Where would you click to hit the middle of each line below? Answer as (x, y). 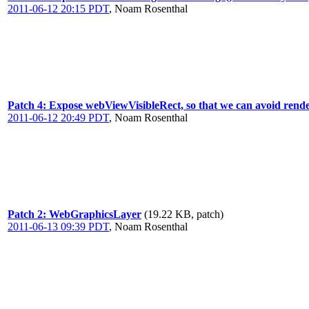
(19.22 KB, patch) (184, 214)
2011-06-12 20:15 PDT (58, 9)
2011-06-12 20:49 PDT (58, 118)
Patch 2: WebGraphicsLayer (74, 214)
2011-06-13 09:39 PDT (58, 227)
